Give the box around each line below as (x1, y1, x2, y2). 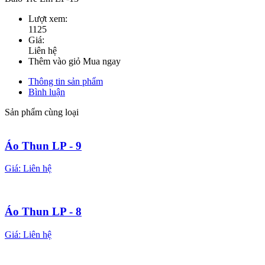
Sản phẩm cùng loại (5, 106, 79, 117)
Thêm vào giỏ (28, 56, 80, 66)
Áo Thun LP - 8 (5, 205, 82, 218)
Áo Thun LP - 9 (5, 139, 82, 152)
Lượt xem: (28, 13, 67, 24)
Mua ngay (83, 56, 121, 66)
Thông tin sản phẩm (28, 76, 103, 86)
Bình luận (28, 86, 65, 97)
